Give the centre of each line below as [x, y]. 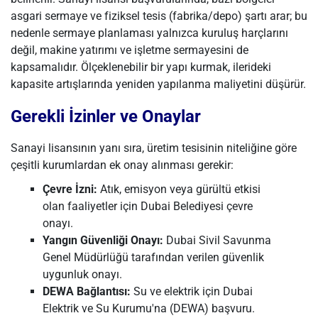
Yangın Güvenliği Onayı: [103, 240]
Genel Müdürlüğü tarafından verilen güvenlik [153, 257]
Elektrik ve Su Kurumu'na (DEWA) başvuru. [149, 308]
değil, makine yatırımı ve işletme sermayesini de [130, 50]
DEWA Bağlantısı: [87, 291]
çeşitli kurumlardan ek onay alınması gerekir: [122, 165]
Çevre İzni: [70, 189]
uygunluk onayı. [82, 274]
